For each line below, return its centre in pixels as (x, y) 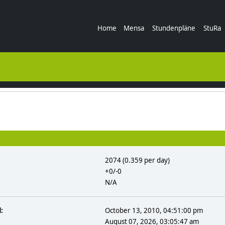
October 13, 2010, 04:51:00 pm (154, 210)
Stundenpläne (174, 28)
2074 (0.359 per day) (138, 160)
